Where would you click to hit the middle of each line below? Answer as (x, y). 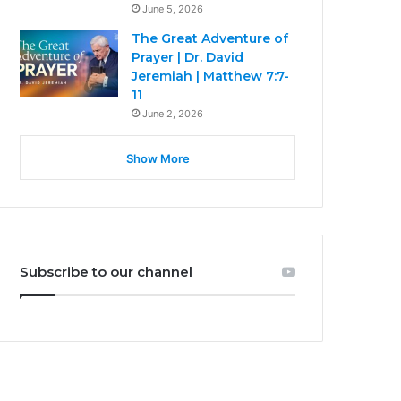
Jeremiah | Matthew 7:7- (211, 76)
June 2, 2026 (173, 113)
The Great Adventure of (210, 38)
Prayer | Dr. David (188, 57)
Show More (158, 158)
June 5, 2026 (173, 9)
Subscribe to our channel (107, 271)
